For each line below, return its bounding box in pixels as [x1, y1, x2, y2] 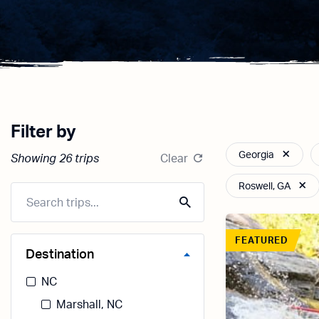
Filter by [11, 124, 76, 141]
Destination [26, 249, 94, 261]
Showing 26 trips [11, 153, 99, 164]
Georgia [239, 150, 275, 160]
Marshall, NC [56, 299, 122, 310]
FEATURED [235, 236, 289, 246]
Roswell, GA [239, 182, 291, 192]
